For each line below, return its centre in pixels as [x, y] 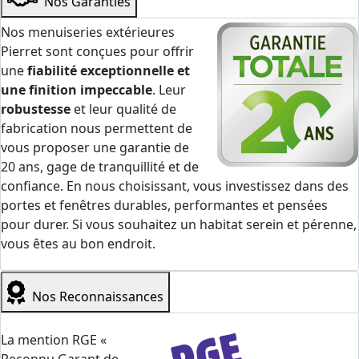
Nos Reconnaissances [98, 296]
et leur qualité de [123, 109]
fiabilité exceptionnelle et [109, 70]
